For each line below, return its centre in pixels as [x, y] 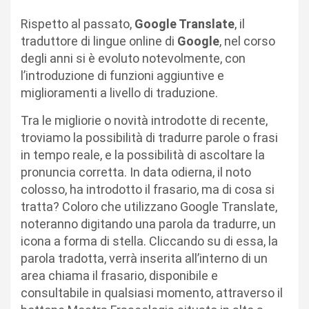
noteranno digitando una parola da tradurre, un [148, 223]
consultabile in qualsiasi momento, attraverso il [152, 292]
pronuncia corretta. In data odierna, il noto [136, 172]
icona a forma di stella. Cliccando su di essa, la [149, 241]
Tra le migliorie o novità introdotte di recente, [144, 120]
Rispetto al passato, [78, 23]
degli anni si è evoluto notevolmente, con [133, 58]
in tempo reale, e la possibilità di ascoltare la [143, 154]
